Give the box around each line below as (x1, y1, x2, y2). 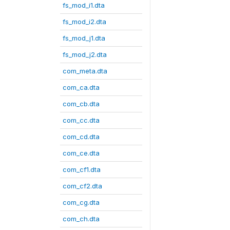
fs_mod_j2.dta (63, 50, 107, 59)
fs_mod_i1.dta (63, 1, 105, 9)
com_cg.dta (63, 198, 100, 206)
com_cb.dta (63, 100, 100, 108)
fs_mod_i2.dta (63, 17, 106, 26)
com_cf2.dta (63, 182, 102, 190)
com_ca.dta (63, 83, 100, 91)
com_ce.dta (63, 149, 100, 157)
